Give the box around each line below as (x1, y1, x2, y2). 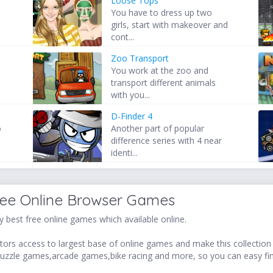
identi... (111, 147, 138, 159)
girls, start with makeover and (111, 19, 229, 31)
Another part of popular (111, 122, 205, 135)
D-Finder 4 (111, 110, 153, 122)
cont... (111, 31, 135, 43)
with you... (111, 89, 151, 101)
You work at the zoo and (111, 65, 209, 77)
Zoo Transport (111, 52, 169, 65)
